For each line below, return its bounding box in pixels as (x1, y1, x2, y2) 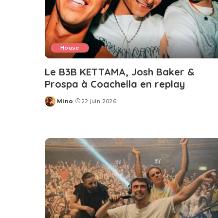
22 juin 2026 (81, 97, 116, 105)
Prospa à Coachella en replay (45, 77, 185, 90)
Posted (44, 101, 68, 109)
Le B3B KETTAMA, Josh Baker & (45, 65, 195, 78)
